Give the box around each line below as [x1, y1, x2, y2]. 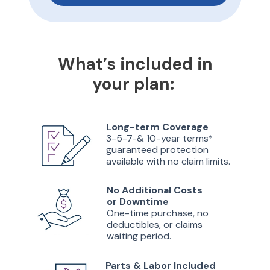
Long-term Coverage [106, 121, 209, 133]
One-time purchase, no [107, 207, 209, 219]
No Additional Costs [107, 184, 205, 196]
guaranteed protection [106, 143, 209, 156]
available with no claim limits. [106, 155, 230, 168]
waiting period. [107, 230, 171, 242]
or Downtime [107, 195, 169, 208]
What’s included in [58, 53, 213, 75]
